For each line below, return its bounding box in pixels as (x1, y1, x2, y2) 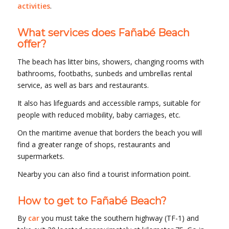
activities (17, 1, 50, 11)
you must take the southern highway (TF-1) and (39, 213, 199, 223)
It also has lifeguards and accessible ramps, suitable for (17, 98, 200, 108)
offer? (17, 38, 47, 50)
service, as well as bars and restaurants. (17, 80, 149, 90)
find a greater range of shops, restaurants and (17, 139, 170, 149)
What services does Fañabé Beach (17, 27, 190, 39)
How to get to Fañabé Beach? (17, 194, 167, 207)
